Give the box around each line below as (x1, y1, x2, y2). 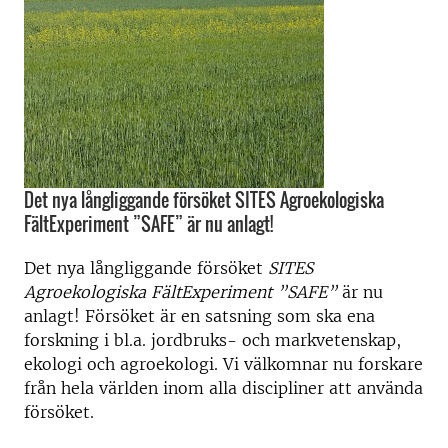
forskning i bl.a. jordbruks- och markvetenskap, (24, 330, 401, 350)
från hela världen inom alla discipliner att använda (24, 378, 423, 398)
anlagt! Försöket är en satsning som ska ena (24, 306, 375, 326)
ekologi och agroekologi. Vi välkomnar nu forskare (24, 354, 423, 374)
